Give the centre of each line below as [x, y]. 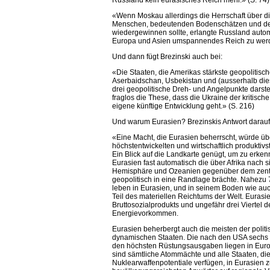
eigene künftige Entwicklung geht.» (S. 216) [184, 106]
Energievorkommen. [146, 214]
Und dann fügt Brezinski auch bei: [168, 57]
